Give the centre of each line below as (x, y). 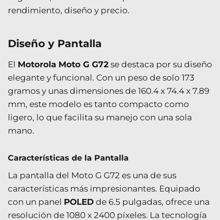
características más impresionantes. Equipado (104, 188)
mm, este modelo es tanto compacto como (98, 104)
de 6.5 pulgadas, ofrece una (152, 202)
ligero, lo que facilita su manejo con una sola (100, 117)
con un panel (36, 202)
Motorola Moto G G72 (63, 64)
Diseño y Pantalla (55, 43)
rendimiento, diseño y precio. (69, 10)
